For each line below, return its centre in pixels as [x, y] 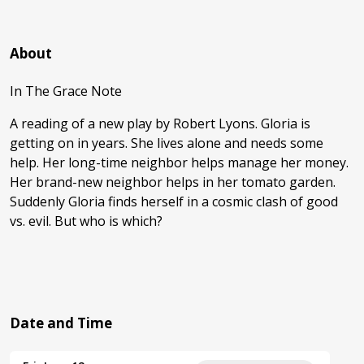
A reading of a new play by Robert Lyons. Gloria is [160, 124]
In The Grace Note [66, 91]
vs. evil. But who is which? [86, 221]
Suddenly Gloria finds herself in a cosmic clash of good [174, 202]
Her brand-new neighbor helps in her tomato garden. [173, 182]
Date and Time [61, 323]
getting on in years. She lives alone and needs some [167, 143]
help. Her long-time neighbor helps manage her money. [179, 163]
